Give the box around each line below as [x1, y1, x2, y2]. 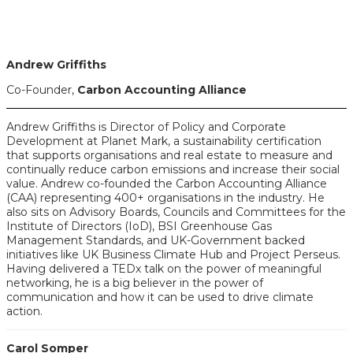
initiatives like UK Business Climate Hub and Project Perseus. [6, 247, 340, 262]
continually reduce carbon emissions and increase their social [6, 162, 340, 176]
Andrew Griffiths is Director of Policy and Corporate [6, 120, 286, 134]
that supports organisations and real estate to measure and [6, 148, 333, 162]
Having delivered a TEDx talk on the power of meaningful [6, 262, 321, 276]
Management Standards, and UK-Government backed [6, 233, 305, 247]
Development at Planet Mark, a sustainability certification [6, 134, 321, 148]
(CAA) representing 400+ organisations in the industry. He [6, 191, 325, 205]
